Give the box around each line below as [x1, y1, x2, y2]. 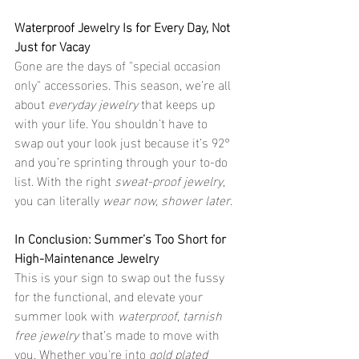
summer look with [14, 302, 118, 326]
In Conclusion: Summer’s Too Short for [14, 225, 229, 249]
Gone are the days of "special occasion [14, 52, 224, 76]
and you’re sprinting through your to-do [14, 148, 231, 172]
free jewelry [14, 321, 79, 345]
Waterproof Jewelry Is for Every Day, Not [14, 14, 233, 38]
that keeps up [138, 91, 218, 115]
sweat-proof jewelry [115, 167, 223, 192]
